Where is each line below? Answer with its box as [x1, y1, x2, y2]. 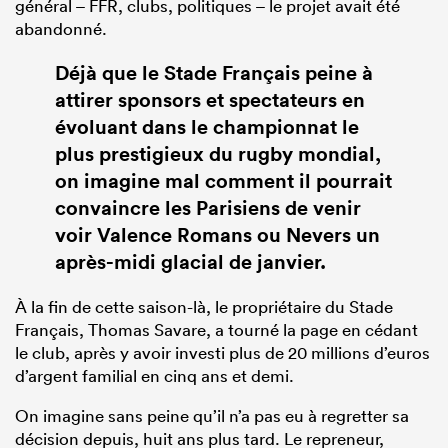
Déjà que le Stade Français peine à [55, 59, 373, 87]
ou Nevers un [252, 221, 380, 249]
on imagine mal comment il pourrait [55, 167, 392, 195]
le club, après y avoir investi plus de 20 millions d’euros [15, 342, 430, 364]
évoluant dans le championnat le [55, 113, 359, 141]
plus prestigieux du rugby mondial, [55, 140, 381, 168]
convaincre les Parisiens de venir [55, 194, 361, 222]
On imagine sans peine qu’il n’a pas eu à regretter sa [15, 405, 409, 427]
